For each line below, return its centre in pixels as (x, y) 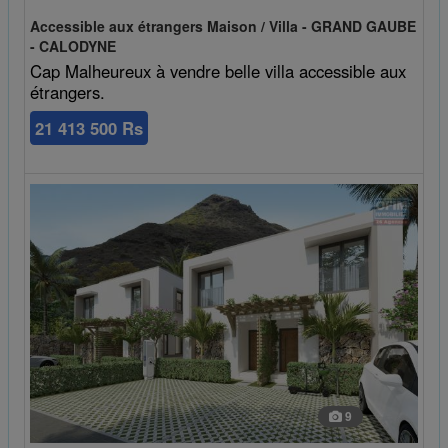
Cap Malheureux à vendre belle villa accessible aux (218, 70)
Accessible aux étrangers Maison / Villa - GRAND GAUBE (223, 25)
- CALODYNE (73, 45)
